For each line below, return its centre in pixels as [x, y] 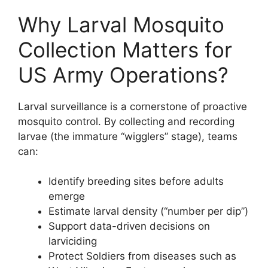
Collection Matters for [125, 49]
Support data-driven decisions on [129, 226]
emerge [67, 196]
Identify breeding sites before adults [136, 181]
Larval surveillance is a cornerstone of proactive [133, 106]
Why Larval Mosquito [121, 24]
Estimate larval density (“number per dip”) [148, 211]
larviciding [73, 241]
